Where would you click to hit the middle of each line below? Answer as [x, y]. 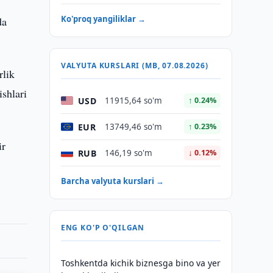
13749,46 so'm [133, 127]
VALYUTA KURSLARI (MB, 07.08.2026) [134, 66]
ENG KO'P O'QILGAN [103, 228]
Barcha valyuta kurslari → [112, 181]
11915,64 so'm [133, 101]
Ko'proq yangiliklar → [103, 19]
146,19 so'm [128, 153]
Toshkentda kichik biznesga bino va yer [140, 263]
